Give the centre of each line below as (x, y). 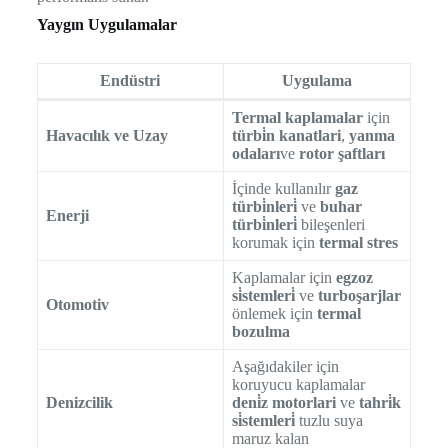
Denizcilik (79, 403)
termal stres (358, 243)
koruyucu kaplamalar (298, 385)
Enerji (67, 216)
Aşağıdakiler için (285, 367)
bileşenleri (330, 225)
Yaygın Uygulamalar (106, 24)
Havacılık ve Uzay (106, 136)
